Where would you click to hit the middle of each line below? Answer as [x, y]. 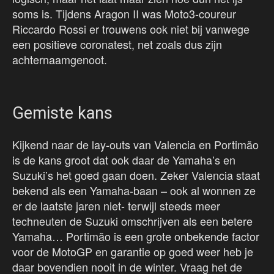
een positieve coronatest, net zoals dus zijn [117, 44]
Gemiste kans [62, 113]
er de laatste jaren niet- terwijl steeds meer [116, 205]
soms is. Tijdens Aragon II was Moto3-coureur [124, 13]
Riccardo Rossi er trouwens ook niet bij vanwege [131, 28]
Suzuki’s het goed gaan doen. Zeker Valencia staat [136, 175]
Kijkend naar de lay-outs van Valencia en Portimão [135, 144]
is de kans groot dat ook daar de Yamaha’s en [124, 159]
